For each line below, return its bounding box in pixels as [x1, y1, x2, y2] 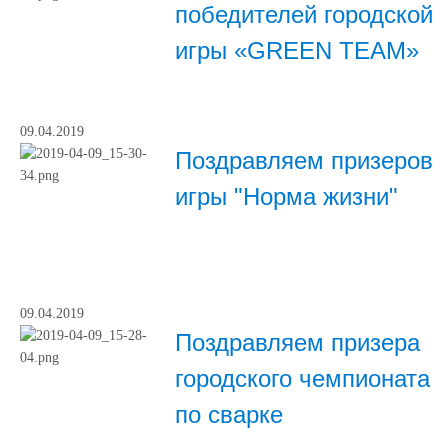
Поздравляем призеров [175, 147, 433, 174]
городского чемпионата [175, 365, 430, 392]
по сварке [175, 401, 283, 428]
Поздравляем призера [175, 329, 420, 356]
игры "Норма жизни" [175, 183, 398, 210]
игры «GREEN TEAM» [175, 37, 419, 64]
